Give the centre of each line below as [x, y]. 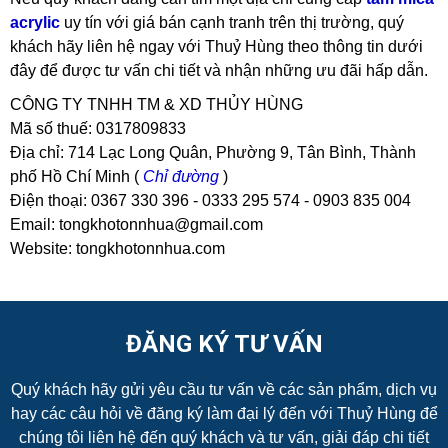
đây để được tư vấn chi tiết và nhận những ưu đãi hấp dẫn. [219, 70]
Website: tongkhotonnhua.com [117, 248]
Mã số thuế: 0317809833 [98, 128]
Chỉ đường [181, 176]
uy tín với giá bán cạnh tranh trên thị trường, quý [232, 22]
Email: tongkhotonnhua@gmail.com [136, 224]
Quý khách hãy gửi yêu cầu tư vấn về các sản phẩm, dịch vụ [224, 389]
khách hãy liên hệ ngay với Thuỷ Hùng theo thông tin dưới [216, 46]
